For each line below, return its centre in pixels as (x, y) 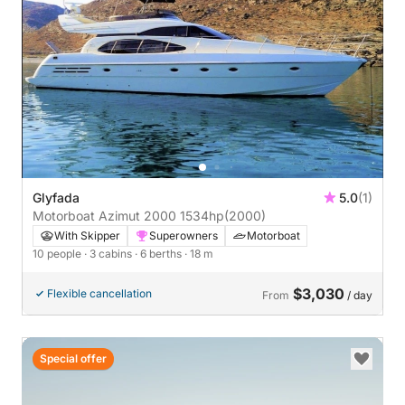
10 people (58, 253)
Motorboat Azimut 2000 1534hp (202, 215)
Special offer (73, 358)
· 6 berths (160, 253)
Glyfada (56, 197)
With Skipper (87, 235)
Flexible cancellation (99, 293)
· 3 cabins (109, 253)
